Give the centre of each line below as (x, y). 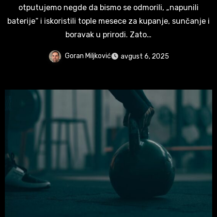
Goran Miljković (88, 56)
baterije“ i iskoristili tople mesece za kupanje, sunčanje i (108, 21)
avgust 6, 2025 (145, 56)
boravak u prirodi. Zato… (108, 35)
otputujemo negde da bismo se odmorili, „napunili (108, 8)
